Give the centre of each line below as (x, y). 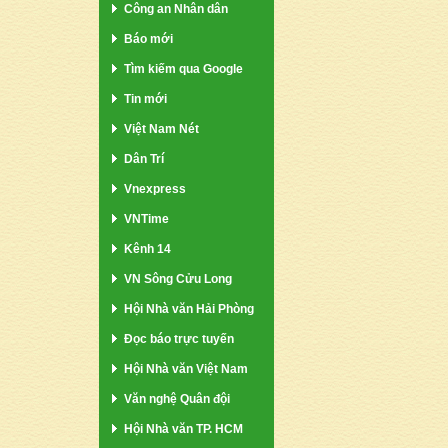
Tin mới (145, 98)
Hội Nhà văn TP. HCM (183, 428)
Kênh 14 (147, 248)
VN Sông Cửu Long (178, 278)
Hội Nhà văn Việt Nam (186, 368)
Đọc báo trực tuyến (179, 338)
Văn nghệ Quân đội (177, 398)
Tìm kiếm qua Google (183, 68)
